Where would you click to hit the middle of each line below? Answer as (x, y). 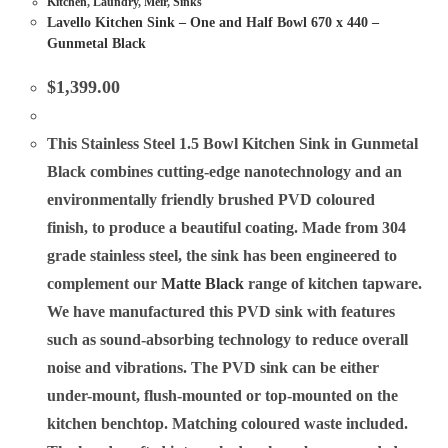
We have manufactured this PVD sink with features (221, 311)
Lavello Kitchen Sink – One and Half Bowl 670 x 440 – (213, 22)
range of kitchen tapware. (333, 283)
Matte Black (203, 283)
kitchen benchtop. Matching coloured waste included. (228, 423)
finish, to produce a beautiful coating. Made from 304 (227, 227)
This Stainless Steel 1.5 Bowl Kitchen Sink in (199, 143)
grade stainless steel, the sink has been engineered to (222, 255)
